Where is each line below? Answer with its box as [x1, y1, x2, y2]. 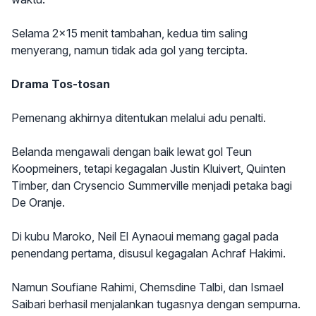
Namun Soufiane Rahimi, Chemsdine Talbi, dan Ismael [11, 280, 284, 295]
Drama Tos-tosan [11, 77, 110, 92]
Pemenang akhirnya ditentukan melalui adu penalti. [11, 111, 266, 126]
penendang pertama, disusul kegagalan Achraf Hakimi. [11, 246, 286, 261]
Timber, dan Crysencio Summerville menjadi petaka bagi [11, 178, 292, 193]
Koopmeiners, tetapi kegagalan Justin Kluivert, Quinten [11, 162, 286, 176]
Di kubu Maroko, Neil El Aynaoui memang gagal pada [11, 229, 279, 244]
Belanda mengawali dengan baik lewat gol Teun [11, 145, 252, 159]
